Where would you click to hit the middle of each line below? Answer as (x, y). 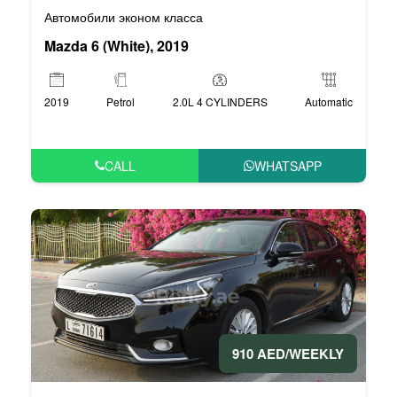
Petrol (121, 101)
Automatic (328, 101)
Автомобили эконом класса (124, 16)
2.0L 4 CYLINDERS (220, 101)
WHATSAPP (288, 165)
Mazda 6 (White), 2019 (117, 45)
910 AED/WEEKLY (288, 353)
